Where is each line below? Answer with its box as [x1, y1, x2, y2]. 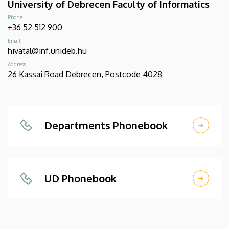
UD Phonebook [44, 171, 117, 185]
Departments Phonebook [44, 118, 168, 132]
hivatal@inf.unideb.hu [8, 45, 87, 56]
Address [8, 61, 26, 67]
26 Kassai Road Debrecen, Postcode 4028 [8, 68, 162, 79]
